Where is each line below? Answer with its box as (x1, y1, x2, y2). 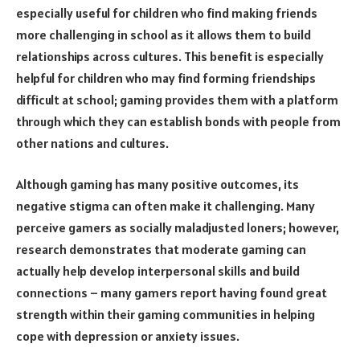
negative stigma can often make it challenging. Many (16, 198, 315, 215)
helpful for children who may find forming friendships (16, 69, 316, 86)
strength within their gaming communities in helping (16, 306, 315, 323)
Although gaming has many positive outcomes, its (16, 176, 299, 193)
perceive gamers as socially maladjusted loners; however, (16, 219, 339, 236)
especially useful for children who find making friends (16, 4, 317, 21)
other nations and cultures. (16, 134, 169, 151)
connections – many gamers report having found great (16, 284, 327, 301)
